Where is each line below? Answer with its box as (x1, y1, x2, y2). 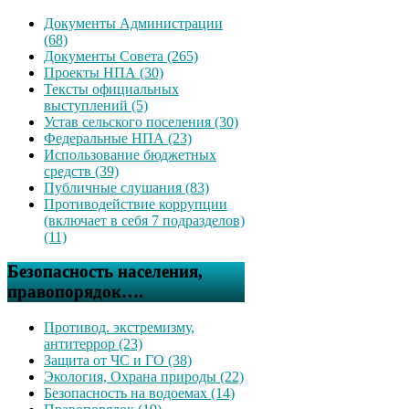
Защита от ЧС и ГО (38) (44, 351, 192, 368)
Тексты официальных (44, 80, 179, 97)
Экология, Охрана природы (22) (44, 368, 244, 384)
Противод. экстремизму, (44, 319, 194, 335)
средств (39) (44, 163, 119, 179)
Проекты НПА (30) (44, 64, 163, 80)
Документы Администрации (44, 15, 223, 31)
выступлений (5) (44, 97, 148, 113)
